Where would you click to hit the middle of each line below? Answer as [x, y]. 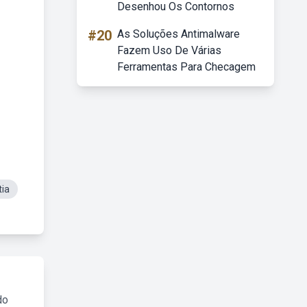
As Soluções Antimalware [179, 34]
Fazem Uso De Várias [169, 50]
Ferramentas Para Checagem [186, 67]
